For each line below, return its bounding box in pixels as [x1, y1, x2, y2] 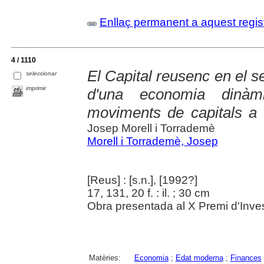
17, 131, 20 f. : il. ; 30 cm [87, 187, 210, 200]
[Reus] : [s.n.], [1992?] [87, 174, 197, 187]
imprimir [26, 85, 47, 92]
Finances [230, 253, 262, 263]
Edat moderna [175, 253, 223, 263]
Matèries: [88, 253, 121, 263]
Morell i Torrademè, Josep [87, 135, 218, 148]
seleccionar [26, 70, 57, 77]
